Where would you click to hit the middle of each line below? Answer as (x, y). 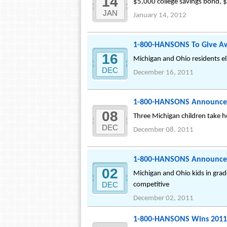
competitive (151, 185)
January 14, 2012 (160, 15)
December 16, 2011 (163, 73)
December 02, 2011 (163, 198)
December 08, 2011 (163, 130)
